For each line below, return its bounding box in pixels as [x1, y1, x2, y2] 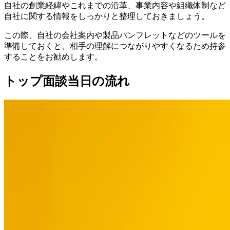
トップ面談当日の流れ [4, 74, 130, 88]
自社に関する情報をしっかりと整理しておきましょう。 [4, 11, 209, 21]
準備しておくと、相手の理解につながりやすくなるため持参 [4, 41, 226, 50]
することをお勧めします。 [4, 52, 103, 61]
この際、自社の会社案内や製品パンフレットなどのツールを [4, 30, 226, 40]
